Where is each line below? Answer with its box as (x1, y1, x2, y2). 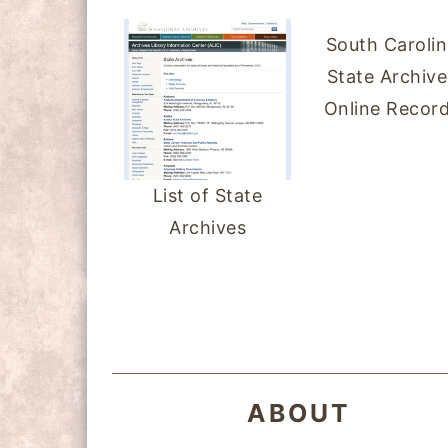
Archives (169, 216, 247, 238)
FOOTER (86, 274, 223, 310)
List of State (152, 184, 263, 206)
